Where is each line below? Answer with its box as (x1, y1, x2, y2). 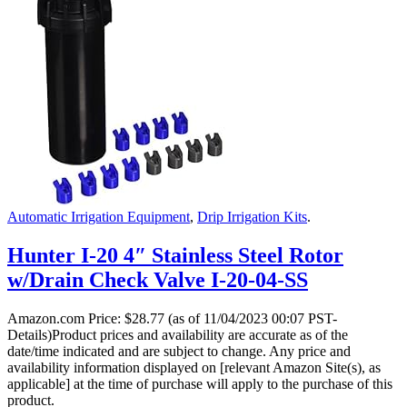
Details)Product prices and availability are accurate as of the (7, 326, 348, 342)
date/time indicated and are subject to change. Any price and (7, 342, 351, 359)
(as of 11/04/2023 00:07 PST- (164, 310, 337, 326)
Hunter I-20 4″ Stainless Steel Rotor (7, 243, 343, 267)
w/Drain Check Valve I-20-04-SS (7, 267, 308, 292)
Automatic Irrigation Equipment (7, 208, 190, 224)
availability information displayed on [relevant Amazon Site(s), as (7, 359, 381, 375)
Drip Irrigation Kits (197, 208, 307, 224)
